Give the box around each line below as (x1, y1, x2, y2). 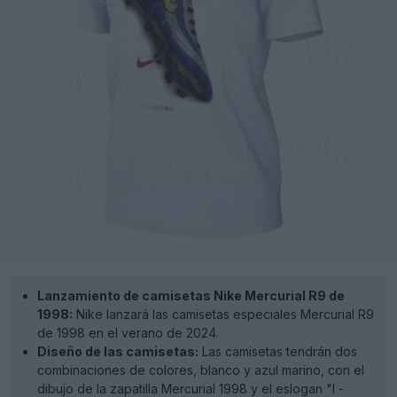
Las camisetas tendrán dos (198, 344, 357, 359)
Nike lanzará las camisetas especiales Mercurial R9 (73, 307, 374, 322)
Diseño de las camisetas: (37, 344, 198, 359)
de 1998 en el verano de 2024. (37, 325, 219, 340)
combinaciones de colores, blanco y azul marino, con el (37, 362, 364, 378)
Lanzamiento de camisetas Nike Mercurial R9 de (37, 288, 345, 303)
